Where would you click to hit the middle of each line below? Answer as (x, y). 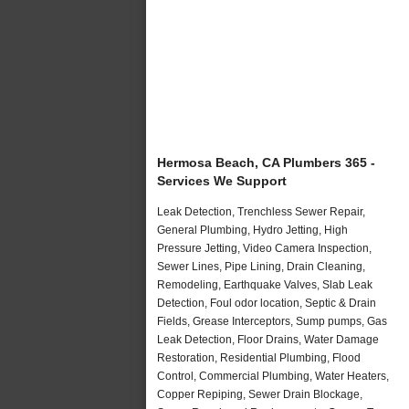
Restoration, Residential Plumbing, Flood (259, 357)
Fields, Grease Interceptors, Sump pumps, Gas (272, 321)
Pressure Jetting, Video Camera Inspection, (264, 248)
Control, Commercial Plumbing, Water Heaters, (273, 376)
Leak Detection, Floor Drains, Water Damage (268, 339)
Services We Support (222, 180)
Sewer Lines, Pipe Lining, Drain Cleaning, (261, 266)
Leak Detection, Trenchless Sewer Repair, (261, 211)
